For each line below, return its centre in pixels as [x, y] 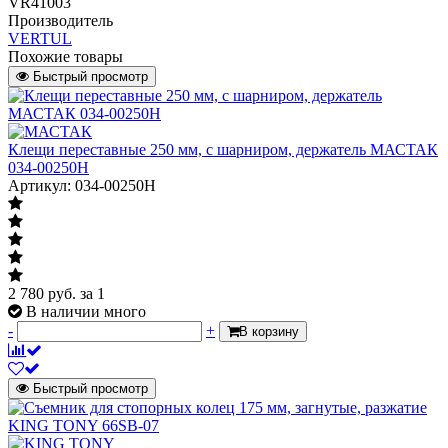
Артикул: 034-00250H [82, 185]
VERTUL [40, 38]
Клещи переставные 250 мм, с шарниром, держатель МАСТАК [223, 149]
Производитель [60, 20]
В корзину [269, 331]
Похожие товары [65, 56]
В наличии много [86, 311]
